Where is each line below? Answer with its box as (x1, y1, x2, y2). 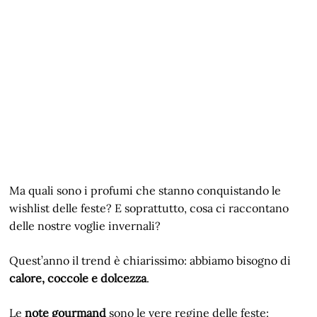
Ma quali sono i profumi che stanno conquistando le (9, 183, 282, 198)
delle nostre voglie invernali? (9, 219, 161, 234)
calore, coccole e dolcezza (9, 271, 147, 286)
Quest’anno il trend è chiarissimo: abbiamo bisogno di (9, 253, 292, 268)
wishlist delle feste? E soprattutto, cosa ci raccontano (9, 201, 289, 216)
